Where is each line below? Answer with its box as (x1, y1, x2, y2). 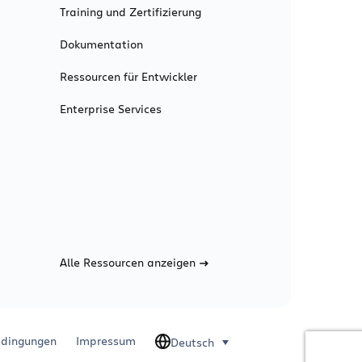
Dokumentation (59, 36, 143, 53)
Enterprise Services (59, 101, 162, 117)
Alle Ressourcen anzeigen (59, 255, 196, 271)
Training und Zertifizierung (59, 4, 201, 20)
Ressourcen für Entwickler (59, 69, 197, 85)
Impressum (76, 333, 136, 349)
